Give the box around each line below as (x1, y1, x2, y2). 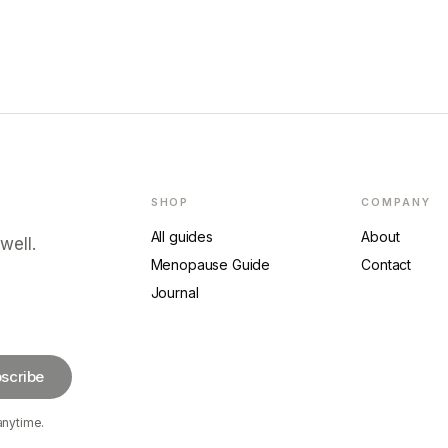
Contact (361, 256, 412, 273)
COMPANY (361, 196, 431, 209)
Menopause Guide (150, 256, 271, 273)
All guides (150, 228, 213, 245)
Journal (150, 284, 199, 301)
